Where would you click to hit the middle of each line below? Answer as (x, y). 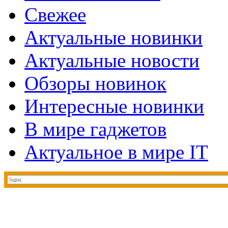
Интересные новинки (114, 106)
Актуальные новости (112, 60)
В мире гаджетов (95, 129)
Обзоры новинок (95, 83)
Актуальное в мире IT (116, 152)
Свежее (55, 14)
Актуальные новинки (113, 37)
